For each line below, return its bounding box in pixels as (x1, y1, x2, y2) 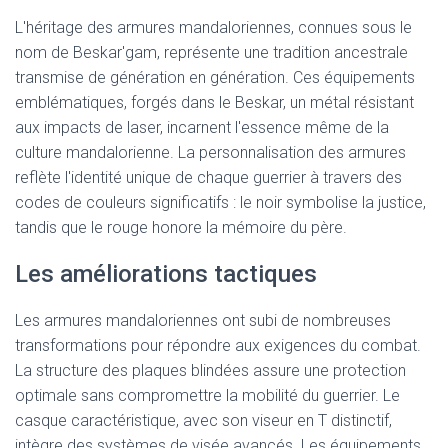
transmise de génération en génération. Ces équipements (15, 68, 415, 87)
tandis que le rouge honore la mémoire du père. (15, 218, 347, 237)
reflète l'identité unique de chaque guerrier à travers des (15, 168, 402, 187)
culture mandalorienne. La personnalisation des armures (15, 143, 406, 162)
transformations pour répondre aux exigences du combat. (15, 336, 421, 355)
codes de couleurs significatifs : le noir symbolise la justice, (15, 193, 426, 212)
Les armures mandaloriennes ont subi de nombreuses (15, 311, 391, 330)
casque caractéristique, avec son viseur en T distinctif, (15, 411, 392, 430)
